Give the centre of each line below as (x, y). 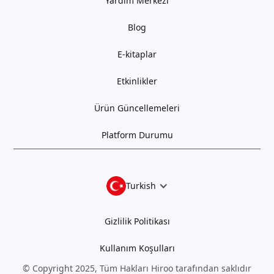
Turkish (141, 186)
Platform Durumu (137, 135)
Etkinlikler (137, 81)
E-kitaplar (137, 54)
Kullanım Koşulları (137, 248)
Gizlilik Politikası (137, 221)
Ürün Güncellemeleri (137, 108)
